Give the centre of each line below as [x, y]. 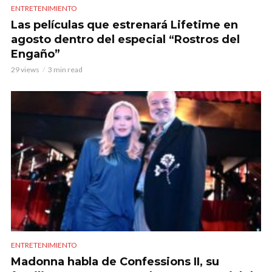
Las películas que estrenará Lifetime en [124, 25]
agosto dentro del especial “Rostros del [125, 39]
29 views [25, 69]
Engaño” [36, 54]
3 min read [65, 69]
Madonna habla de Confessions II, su [115, 261]
